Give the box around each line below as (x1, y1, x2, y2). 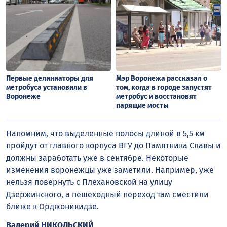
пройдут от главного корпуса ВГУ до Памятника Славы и (6, 140, 221, 150)
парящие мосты (116, 101, 169, 110)
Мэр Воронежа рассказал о (116, 74, 207, 83)
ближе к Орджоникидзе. (6, 201, 99, 211)
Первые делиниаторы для (6, 74, 93, 83)
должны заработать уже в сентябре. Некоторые (6, 153, 188, 163)
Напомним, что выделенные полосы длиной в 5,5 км (6, 128, 205, 138)
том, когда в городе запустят (116, 83, 212, 92)
